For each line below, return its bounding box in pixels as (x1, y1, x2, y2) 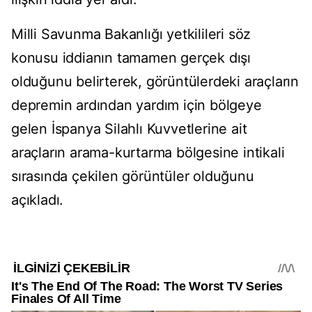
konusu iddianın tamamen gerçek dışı (11, 49, 251, 67)
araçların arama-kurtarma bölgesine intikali (11, 144, 285, 162)
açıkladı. (11, 192, 64, 209)
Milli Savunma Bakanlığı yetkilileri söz (11, 26, 251, 43)
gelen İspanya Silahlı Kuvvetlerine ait (11, 120, 247, 138)
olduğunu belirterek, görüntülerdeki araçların (11, 73, 299, 91)
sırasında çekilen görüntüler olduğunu (11, 168, 254, 185)
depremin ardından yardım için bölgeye (11, 97, 262, 114)
